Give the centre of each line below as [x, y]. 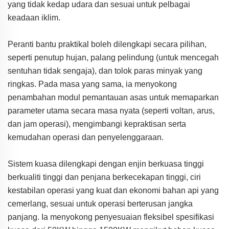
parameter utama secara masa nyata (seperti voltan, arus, [111, 110]
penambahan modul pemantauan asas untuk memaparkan [113, 97]
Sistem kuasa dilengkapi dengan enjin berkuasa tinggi [106, 164]
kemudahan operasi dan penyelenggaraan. [86, 137]
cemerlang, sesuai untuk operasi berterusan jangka [100, 203]
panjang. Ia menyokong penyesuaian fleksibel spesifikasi [111, 217]
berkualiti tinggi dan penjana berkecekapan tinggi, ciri [104, 177]
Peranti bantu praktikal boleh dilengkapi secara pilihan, [107, 44]
